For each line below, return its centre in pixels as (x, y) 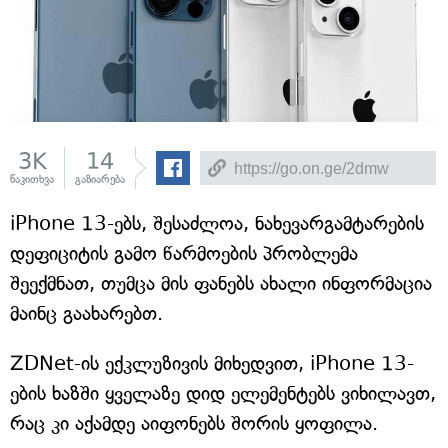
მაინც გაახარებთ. (86, 314)
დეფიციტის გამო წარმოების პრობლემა (184, 254)
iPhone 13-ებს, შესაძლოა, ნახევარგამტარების (217, 224)
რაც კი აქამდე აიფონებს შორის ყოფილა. (194, 424)
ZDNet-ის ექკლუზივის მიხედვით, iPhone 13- (212, 364)
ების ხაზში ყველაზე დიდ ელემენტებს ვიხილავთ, (223, 394)
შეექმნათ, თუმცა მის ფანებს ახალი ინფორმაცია (221, 284)
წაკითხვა (32, 180)
